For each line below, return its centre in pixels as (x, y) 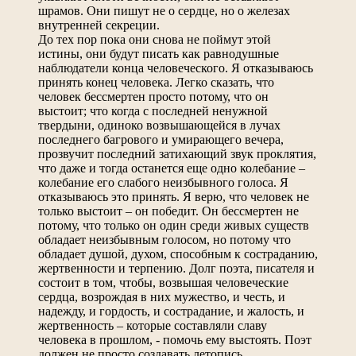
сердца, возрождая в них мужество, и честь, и (162, 296)
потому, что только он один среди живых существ (174, 225)
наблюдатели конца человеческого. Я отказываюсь (176, 68)
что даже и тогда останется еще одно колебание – (172, 168)
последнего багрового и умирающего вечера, (161, 139)
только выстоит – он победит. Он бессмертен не (168, 211)
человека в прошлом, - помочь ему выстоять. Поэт (175, 339)
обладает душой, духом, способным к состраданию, (178, 253)
